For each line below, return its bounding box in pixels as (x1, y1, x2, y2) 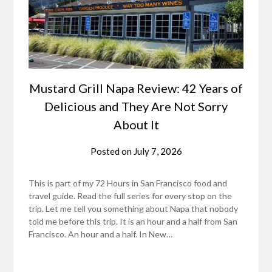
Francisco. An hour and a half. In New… (29, 229, 173, 240)
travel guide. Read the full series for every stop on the (29, 191, 233, 202)
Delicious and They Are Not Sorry (44, 99, 228, 114)
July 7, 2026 (133, 146, 182, 157)
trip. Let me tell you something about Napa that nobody (29, 203, 239, 214)
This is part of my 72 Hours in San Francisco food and (29, 178, 228, 189)
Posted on (90, 146, 134, 157)
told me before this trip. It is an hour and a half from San (29, 216, 238, 227)
